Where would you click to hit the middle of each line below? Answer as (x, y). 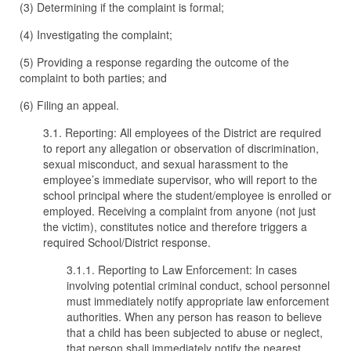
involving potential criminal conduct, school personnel (198, 285)
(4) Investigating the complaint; (96, 34)
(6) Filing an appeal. (72, 105)
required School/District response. (127, 242)
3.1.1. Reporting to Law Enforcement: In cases (182, 270)
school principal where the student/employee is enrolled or (187, 195)
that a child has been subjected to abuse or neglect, (195, 332)
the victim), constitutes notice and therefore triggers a (175, 226)
